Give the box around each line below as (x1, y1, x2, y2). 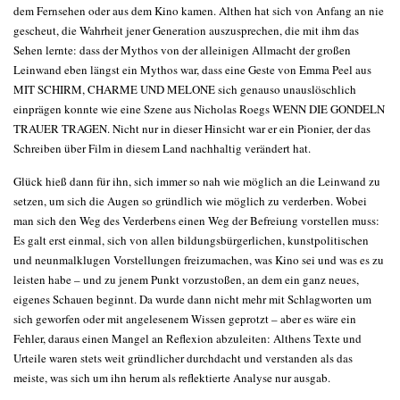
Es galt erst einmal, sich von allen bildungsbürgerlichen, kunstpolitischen (13, 232, 369, 248)
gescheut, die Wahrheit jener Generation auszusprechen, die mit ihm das (13, 22, 359, 38)
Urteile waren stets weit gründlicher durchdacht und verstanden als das (13, 350, 353, 366)
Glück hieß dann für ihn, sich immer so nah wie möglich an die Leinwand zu (13, 173, 380, 189)
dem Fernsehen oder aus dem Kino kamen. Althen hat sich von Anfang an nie (13, 3, 384, 19)
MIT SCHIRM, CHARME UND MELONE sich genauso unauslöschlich (13, 81, 356, 97)
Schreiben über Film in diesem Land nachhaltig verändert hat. (13, 140, 311, 156)
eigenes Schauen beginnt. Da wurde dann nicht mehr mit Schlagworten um (13, 291, 371, 307)
